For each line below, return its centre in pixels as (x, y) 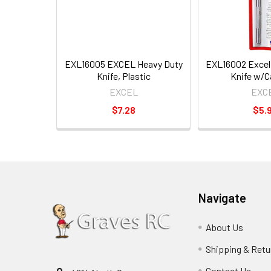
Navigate (223, 198)
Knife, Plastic (123, 76)
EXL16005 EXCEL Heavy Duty (123, 64)
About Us (225, 227)
